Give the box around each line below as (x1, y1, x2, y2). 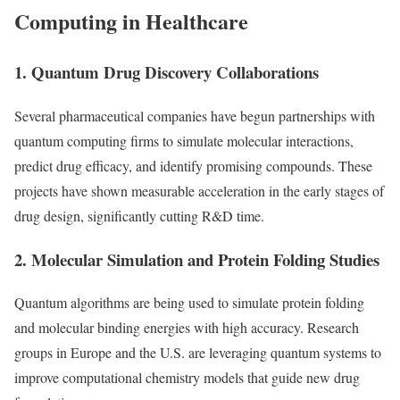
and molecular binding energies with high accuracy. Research (14, 318, 359, 337)
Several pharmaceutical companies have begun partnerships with (14, 105, 375, 125)
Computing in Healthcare (14, 5, 248, 37)
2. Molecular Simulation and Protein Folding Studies (14, 246, 379, 271)
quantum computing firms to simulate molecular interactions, (14, 130, 354, 150)
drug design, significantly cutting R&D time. (14, 205, 264, 225)
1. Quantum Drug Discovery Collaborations (14, 60, 319, 85)
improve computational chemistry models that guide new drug (14, 368, 360, 387)
